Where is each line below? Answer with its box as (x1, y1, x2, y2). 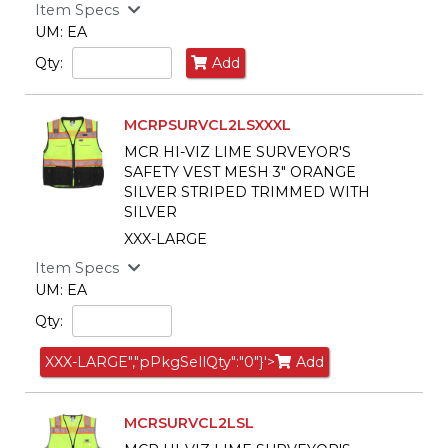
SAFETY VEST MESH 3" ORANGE (124, 163, 356, 182)
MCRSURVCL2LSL (124, 414, 254, 433)
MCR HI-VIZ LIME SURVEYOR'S (124, 143, 351, 162)
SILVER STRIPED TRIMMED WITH (124, 183, 370, 202)
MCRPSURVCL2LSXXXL (124, 115, 291, 134)
